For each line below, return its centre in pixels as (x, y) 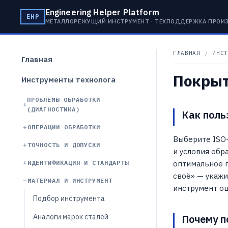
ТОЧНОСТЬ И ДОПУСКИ (64, 145)
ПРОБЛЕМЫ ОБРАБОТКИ (64, 99)
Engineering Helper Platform (102, 12)
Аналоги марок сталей (71, 217)
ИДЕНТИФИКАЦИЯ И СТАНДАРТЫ (78, 163)
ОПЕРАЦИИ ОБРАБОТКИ (64, 127)
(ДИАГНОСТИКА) (53, 109)
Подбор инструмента (69, 198)
